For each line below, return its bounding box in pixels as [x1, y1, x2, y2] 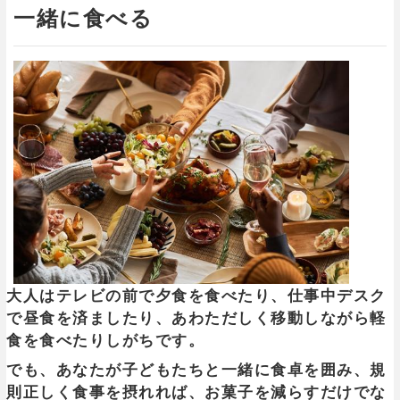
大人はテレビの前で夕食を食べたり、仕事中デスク [6, 287, 387, 305]
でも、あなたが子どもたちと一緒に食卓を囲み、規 [6, 362, 387, 379]
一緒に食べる [13, 5, 153, 30]
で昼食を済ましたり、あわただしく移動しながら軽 [6, 310, 387, 328]
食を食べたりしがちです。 [6, 332, 204, 350]
